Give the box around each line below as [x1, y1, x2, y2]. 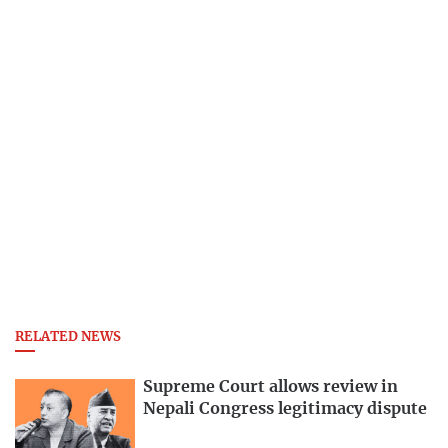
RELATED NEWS [15, 330, 121, 344]
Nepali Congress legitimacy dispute [143, 401, 427, 418]
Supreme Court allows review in [143, 379, 398, 396]
